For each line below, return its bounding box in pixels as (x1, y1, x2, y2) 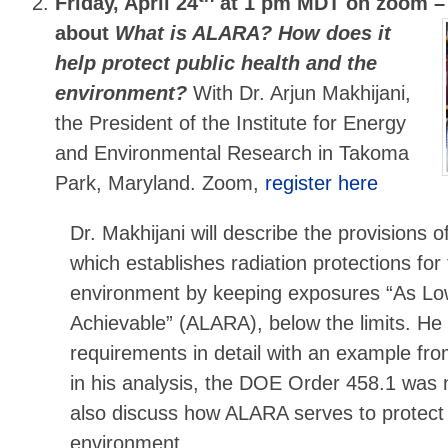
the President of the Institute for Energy (55, 112, 407, 135)
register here (265, 172, 379, 195)
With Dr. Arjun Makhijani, (193, 82, 412, 105)
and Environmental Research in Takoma (55, 142, 410, 165)
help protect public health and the (55, 52, 378, 75)
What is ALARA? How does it (115, 22, 392, 45)
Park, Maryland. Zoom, (55, 172, 266, 195)
